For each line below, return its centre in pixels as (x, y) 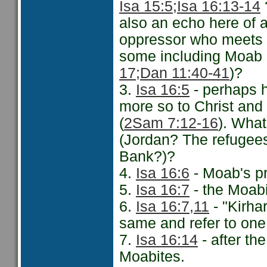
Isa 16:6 (163, 173)
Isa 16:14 (167, 240)
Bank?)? (147, 156)
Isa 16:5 (163, 90)
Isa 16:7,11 (173, 207)
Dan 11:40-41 (185, 73)
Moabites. (152, 257)
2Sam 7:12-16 (171, 123)
